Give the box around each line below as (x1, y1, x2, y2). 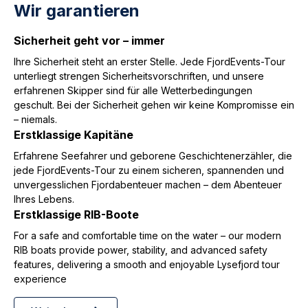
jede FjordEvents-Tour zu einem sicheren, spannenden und (14, 164, 284, 176)
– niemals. (14, 113, 57, 125)
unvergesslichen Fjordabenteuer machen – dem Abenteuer (14, 179, 282, 190)
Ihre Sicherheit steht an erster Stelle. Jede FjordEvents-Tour (14, 56, 285, 67)
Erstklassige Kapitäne (14, 128, 133, 142)
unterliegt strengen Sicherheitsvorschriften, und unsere (14, 70, 264, 82)
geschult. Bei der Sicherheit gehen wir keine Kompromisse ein (14, 99, 294, 111)
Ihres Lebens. (14, 193, 74, 205)
